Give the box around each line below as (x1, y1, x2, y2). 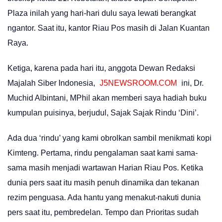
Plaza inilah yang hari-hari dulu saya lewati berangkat (7, 8, 196, 17)
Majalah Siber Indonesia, (7, 78, 97, 87)
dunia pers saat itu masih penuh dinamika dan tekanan (7, 178, 199, 187)
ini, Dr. (179, 78, 204, 87)
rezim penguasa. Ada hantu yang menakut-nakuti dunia (7, 193, 201, 202)
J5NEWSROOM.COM (100, 78, 177, 87)
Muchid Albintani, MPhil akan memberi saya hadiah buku (7, 93, 207, 102)
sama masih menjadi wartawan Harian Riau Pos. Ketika (7, 164, 203, 172)
